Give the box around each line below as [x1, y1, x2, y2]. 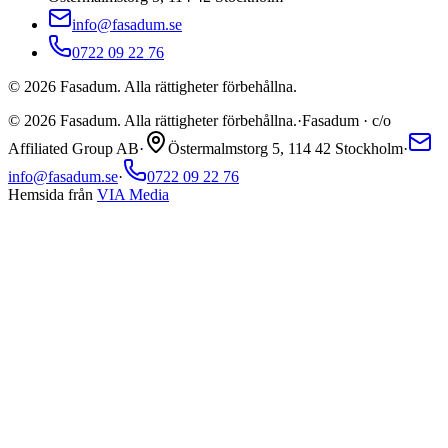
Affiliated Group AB [8, 139, 139, 157]
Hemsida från [8, 185, 97, 203]
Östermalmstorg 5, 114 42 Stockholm [168, 139, 403, 157]
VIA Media [97, 185, 169, 203]
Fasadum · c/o [302, 111, 391, 129]
